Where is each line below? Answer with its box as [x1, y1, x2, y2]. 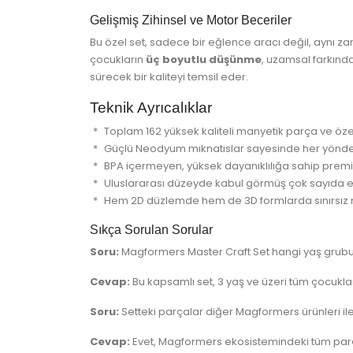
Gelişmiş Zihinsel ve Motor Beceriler [90, 13, 292, 28]
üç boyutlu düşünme [146, 52, 262, 68]
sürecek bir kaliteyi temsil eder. [90, 69, 248, 85]
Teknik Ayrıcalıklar [90, 99, 212, 117]
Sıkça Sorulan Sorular [90, 223, 213, 237]
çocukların [90, 52, 146, 68]
